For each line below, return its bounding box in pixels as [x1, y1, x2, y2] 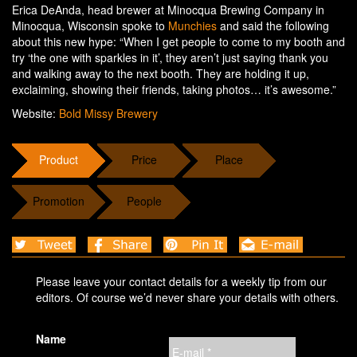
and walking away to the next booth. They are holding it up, [12, 65, 309, 82]
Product [39, 151, 78, 168]
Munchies [168, 18, 217, 34]
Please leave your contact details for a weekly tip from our [36, 273, 327, 289]
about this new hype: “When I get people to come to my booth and [12, 33, 345, 50]
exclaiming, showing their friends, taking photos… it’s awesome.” [12, 81, 336, 98]
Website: [12, 105, 59, 122]
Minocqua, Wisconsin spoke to [12, 18, 168, 34]
